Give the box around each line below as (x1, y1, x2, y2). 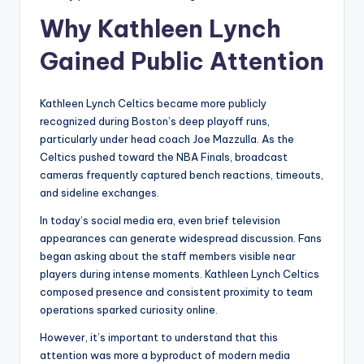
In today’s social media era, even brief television (40, 214, 280, 227)
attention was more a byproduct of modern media (40, 349, 290, 362)
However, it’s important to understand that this (40, 331, 278, 344)
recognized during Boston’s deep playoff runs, (40, 115, 270, 128)
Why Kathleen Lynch (40, 14, 281, 45)
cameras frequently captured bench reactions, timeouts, (40, 168, 323, 182)
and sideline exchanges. (40, 186, 159, 200)
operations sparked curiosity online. (40, 303, 218, 317)
